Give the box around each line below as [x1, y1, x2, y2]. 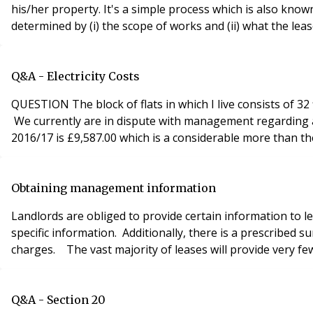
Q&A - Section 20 [11, 293, 105, 307]
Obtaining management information [11, 181, 216, 196]
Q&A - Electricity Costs [11, 69, 140, 84]
